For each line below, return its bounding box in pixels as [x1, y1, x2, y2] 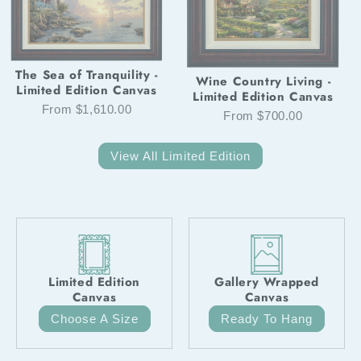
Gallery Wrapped [214, 273, 319, 292]
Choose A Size [50, 311, 139, 326]
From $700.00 [223, 109, 303, 123]
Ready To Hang [221, 311, 313, 326]
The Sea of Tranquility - [15, 65, 158, 84]
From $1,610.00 [41, 102, 132, 116]
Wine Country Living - [195, 73, 331, 91]
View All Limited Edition [110, 148, 251, 163]
